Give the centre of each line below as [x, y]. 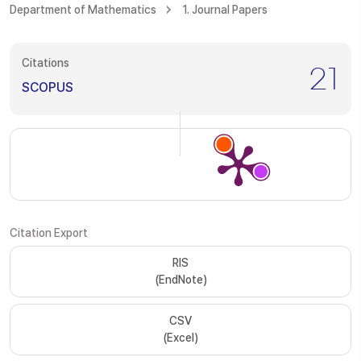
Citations [46, 63]
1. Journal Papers [225, 10]
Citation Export [49, 233]
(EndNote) [180, 280]
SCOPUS [48, 87]
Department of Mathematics [83, 10]
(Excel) [180, 338]
